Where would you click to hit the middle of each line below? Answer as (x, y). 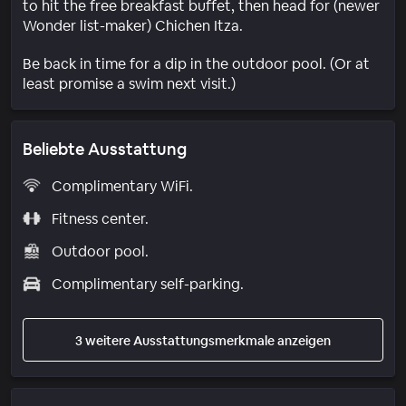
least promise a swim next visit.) (129, 83)
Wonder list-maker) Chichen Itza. (133, 25)
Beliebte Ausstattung (105, 149)
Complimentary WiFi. (122, 186)
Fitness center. (100, 218)
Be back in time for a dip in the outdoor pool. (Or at (196, 63)
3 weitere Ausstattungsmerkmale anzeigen (203, 340)
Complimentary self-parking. (147, 284)
